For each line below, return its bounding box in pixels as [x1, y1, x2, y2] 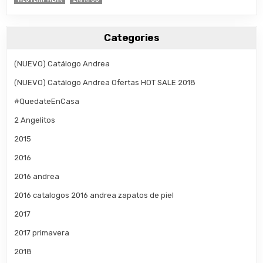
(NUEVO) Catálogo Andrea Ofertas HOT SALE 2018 [14, 78, 196, 87]
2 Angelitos [14, 116, 56, 125]
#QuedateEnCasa [14, 97, 80, 106]
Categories [104, 32, 159, 44]
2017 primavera [14, 228, 70, 238]
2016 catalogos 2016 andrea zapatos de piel [14, 191, 174, 200]
